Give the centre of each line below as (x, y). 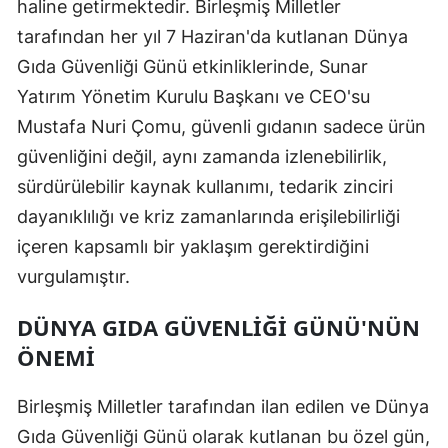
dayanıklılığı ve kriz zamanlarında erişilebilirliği (208, 216)
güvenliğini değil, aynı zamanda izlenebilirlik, (202, 156)
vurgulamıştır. (73, 276)
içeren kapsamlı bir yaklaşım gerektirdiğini (193, 246)
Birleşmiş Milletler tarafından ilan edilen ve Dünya (223, 406)
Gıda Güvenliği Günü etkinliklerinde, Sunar (192, 66)
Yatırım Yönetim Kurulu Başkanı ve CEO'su (193, 96)
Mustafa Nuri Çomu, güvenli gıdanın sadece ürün (221, 126)
